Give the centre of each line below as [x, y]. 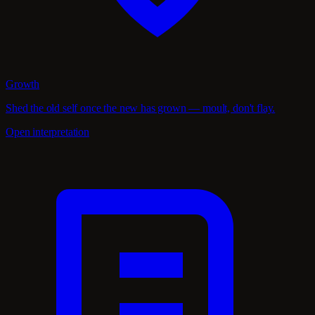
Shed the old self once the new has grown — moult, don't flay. [141, 108]
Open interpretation [47, 132]
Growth [23, 84]
